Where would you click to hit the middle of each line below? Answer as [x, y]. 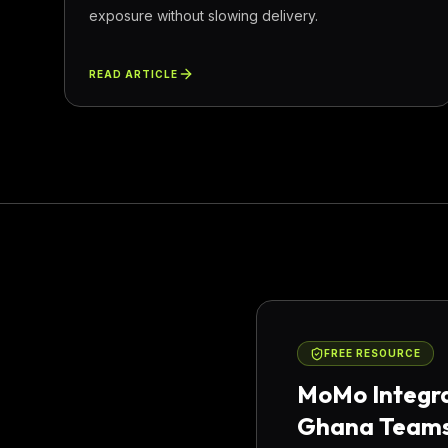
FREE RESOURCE [372, 353]
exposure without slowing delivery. [203, 15]
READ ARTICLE [133, 73]
